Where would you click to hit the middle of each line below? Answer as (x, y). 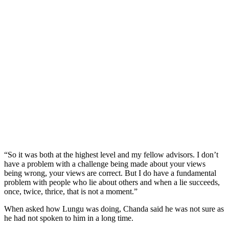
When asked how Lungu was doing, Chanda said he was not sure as (114, 209)
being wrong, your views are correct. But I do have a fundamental (110, 173)
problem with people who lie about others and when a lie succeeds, (112, 182)
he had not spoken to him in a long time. (69, 218)
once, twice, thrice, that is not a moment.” (71, 191)
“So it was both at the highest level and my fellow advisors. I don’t (111, 154)
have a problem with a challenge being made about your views (105, 164)
